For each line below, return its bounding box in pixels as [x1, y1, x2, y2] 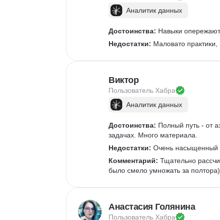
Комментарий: [109, 157, 158, 165]
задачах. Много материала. [109, 131, 199, 139]
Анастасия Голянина [109, 202, 195, 212]
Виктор [109, 75, 138, 85]
